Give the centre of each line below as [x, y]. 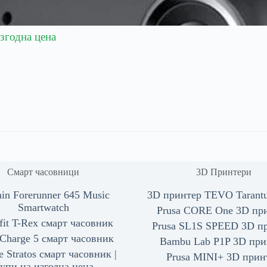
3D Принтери [223, 172]
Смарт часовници [44, 172]
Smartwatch [43, 208]
